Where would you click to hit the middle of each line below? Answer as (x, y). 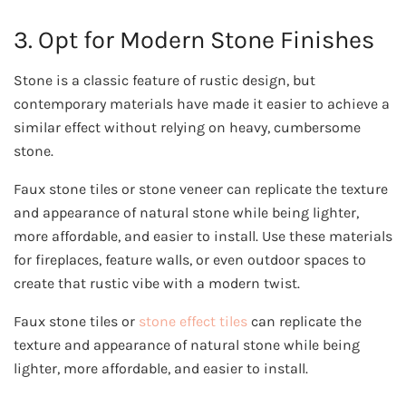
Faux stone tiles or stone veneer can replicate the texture (201, 188)
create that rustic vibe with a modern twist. (157, 283)
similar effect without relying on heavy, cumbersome (187, 127)
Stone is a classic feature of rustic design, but (164, 80)
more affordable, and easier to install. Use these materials (203, 236)
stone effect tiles (193, 321)
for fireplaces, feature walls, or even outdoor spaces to (190, 259)
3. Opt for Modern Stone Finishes (194, 40)
